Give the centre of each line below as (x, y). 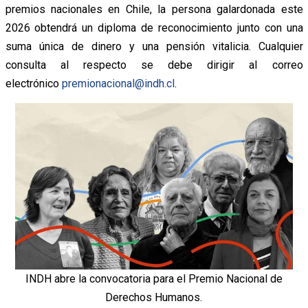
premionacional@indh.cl (118, 83)
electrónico (33, 83)
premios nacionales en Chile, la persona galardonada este (154, 9)
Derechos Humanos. (154, 297)
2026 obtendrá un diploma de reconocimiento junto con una (154, 27)
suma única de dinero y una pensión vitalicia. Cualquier (154, 46)
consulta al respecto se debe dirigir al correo (154, 65)
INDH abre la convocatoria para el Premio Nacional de (154, 278)
